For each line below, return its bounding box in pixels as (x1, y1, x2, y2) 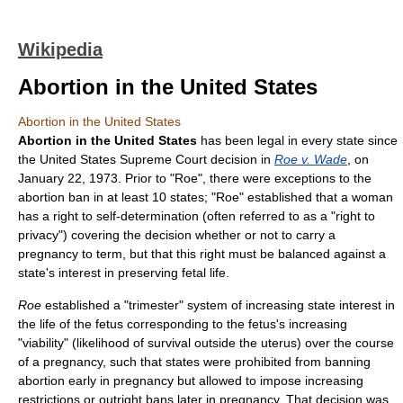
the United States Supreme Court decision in (18, 152, 274, 166)
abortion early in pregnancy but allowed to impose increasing (18, 373, 363, 388)
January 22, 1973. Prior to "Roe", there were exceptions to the (18, 171, 372, 185)
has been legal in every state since (197, 133, 398, 148)
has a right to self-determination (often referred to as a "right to (18, 209, 375, 223)
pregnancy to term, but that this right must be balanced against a (18, 246, 386, 261)
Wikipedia (18, 40, 103, 59)
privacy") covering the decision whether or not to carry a (18, 228, 336, 242)
